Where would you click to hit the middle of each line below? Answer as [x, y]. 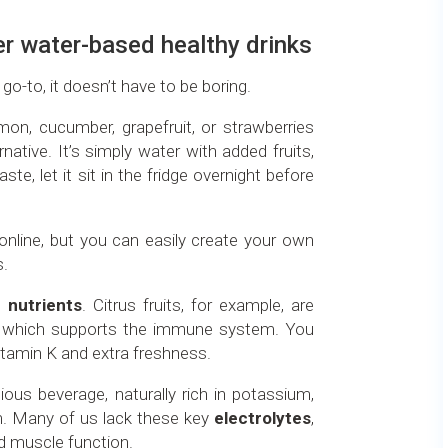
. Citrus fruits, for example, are [197, 304]
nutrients [44, 304]
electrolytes [262, 417]
